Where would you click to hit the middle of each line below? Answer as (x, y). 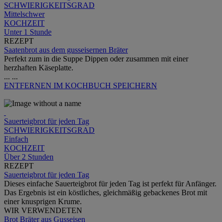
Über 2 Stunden (29, 157)
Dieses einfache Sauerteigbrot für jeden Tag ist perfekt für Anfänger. (110, 184)
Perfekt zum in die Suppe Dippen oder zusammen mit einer (96, 59)
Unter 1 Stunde (28, 32)
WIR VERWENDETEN (43, 211)
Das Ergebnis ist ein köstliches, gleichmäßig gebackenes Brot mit (106, 193)
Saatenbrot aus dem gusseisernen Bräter (66, 50)
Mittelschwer (24, 14)
